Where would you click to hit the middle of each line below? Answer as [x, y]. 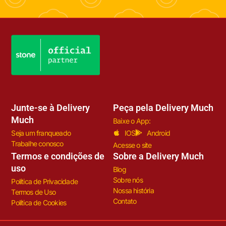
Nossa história [133, 190]
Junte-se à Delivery [51, 107]
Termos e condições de [58, 156]
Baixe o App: [132, 121]
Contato [125, 201]
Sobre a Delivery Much [158, 156]
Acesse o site [132, 145]
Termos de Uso [33, 192]
